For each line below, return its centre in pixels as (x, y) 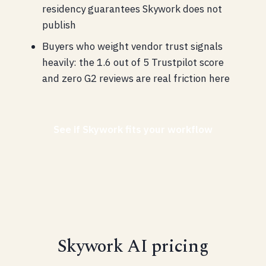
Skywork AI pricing (133, 247)
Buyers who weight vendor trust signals (132, 46)
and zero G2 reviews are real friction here (136, 78)
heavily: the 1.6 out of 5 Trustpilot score (133, 62)
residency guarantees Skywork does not (132, 9)
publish (59, 25)
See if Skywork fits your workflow (133, 130)
